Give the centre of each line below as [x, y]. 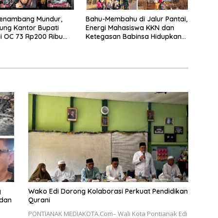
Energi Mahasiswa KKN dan [130, 27]
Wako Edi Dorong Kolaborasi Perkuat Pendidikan [108, 191]
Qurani [39, 200]
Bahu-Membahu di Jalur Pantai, [136, 19]
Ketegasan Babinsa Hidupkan [133, 36]
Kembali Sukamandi [118, 45]
